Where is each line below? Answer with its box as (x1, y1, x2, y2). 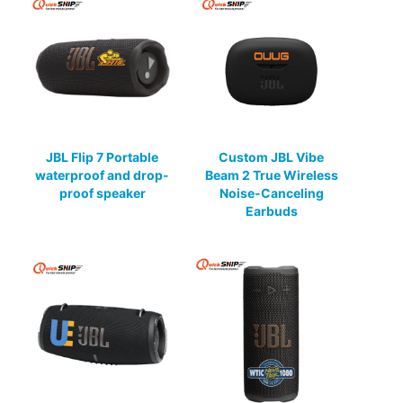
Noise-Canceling (219, 185, 324, 201)
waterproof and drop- (35, 167, 170, 184)
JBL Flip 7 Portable (46, 149, 159, 166)
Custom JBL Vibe (219, 149, 324, 166)
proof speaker (58, 185, 146, 201)
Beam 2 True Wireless (204, 167, 338, 184)
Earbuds (245, 203, 298, 219)
